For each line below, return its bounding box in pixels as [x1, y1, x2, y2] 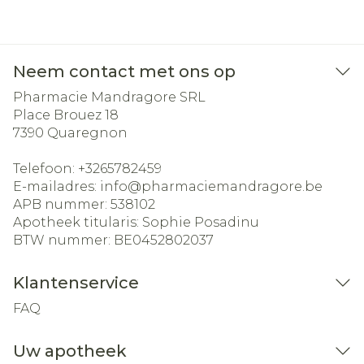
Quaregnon [47, 125, 128, 141]
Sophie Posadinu [142, 214, 259, 230]
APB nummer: [13, 197, 110, 212]
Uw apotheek [13, 341, 127, 361]
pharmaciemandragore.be [141, 179, 323, 194]
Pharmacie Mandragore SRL [13, 89, 206, 105]
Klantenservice [13, 273, 139, 292]
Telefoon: [13, 161, 78, 176]
